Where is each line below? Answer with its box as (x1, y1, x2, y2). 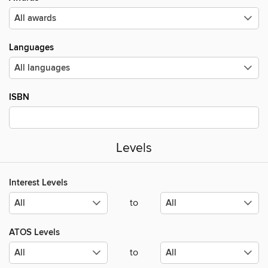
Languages (9, 42, 54, 53)
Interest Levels (9, 177, 68, 189)
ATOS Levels (9, 227, 60, 239)
